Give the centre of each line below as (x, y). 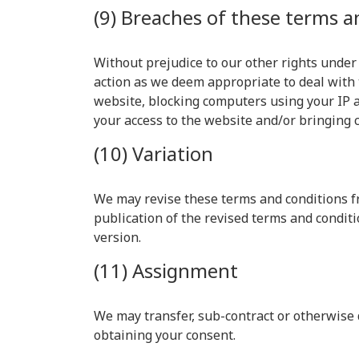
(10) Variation (153, 153)
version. (117, 237)
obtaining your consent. (165, 335)
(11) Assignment (166, 270)
